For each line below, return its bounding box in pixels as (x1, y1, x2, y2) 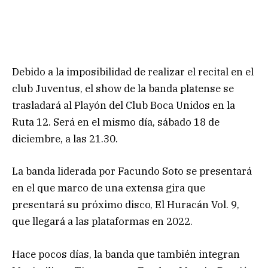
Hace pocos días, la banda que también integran (12, 247, 240, 261)
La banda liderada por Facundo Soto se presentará (12, 165, 252, 178)
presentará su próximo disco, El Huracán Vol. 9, (12, 198, 239, 212)
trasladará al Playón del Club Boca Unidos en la (12, 99, 235, 112)
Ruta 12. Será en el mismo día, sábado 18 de (12, 115, 220, 129)
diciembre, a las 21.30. (12, 132, 118, 146)
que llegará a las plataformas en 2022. (12, 215, 193, 229)
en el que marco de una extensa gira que (12, 181, 205, 195)
